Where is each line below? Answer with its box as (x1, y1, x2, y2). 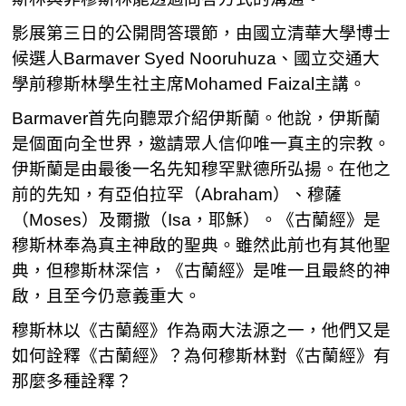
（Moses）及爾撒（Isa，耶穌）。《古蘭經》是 (12, 210, 382, 229)
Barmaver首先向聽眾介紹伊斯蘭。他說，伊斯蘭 (12, 109, 382, 128)
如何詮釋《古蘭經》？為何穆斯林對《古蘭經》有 (12, 346, 391, 365)
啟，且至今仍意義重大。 (12, 286, 202, 305)
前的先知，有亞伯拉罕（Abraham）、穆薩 (12, 185, 343, 204)
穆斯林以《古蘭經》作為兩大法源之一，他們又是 (12, 321, 391, 340)
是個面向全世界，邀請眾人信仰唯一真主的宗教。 (12, 134, 391, 153)
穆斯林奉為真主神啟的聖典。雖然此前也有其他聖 (12, 236, 391, 255)
